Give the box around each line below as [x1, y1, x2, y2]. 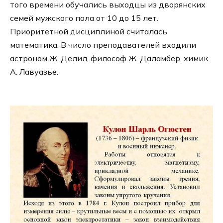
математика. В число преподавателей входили [10, 39, 196, 50]
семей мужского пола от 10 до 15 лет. [10, 12, 158, 23]
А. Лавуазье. [10, 66, 58, 77]
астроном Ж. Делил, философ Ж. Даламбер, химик [10, 53, 208, 63]
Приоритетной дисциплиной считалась [10, 26, 167, 36]
